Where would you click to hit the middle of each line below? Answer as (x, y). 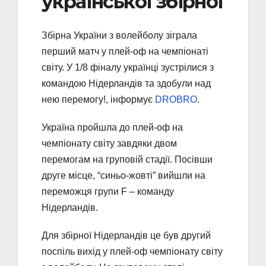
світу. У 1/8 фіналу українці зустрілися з (128, 67)
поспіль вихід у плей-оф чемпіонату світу (132, 251)
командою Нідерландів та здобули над (126, 83)
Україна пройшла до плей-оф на (112, 127)
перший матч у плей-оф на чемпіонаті (125, 51)
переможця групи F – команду (108, 191)
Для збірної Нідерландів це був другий (126, 235)
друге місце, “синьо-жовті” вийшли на (123, 175)
